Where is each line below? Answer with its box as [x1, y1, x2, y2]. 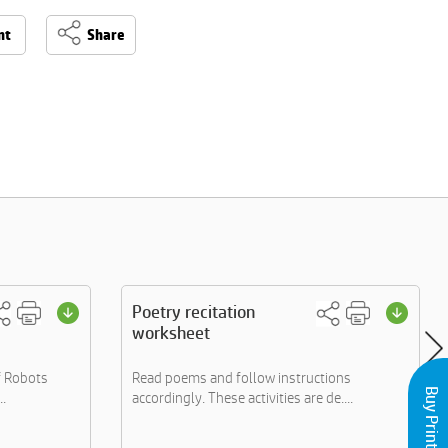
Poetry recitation [132, 301, 255, 322]
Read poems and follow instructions [132, 369, 351, 386]
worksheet [132, 322, 210, 343]
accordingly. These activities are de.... [132, 389, 353, 406]
